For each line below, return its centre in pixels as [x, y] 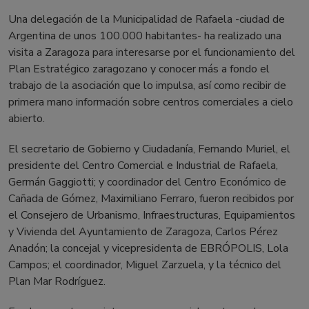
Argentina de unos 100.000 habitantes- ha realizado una [145, 36]
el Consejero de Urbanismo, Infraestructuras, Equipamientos [152, 215]
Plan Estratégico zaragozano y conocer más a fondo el [139, 69]
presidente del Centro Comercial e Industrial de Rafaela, [143, 166]
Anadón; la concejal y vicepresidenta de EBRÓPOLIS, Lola [148, 248]
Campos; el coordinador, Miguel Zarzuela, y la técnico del [145, 265]
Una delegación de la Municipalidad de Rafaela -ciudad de [147, 19]
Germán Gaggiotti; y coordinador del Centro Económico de [147, 182]
